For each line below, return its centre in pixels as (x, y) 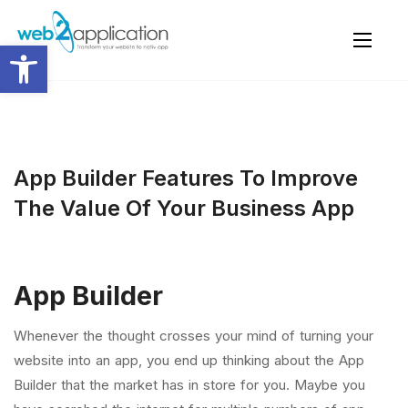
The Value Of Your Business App (184, 208)
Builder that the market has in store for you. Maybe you (189, 385)
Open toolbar (56, 53)
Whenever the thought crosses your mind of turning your (194, 336)
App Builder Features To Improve (186, 178)
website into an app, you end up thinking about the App (189, 360)
